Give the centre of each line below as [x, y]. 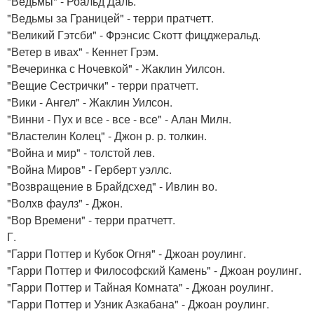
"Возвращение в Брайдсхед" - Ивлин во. [112, 186]
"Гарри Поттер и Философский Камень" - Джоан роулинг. [154, 270]
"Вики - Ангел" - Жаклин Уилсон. [90, 102]
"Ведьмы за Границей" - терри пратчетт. [110, 18]
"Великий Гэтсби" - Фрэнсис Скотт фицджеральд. [134, 35]
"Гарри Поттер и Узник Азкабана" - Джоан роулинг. [138, 304]
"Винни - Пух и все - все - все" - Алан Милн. [119, 119]
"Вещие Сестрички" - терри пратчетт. [103, 85]
